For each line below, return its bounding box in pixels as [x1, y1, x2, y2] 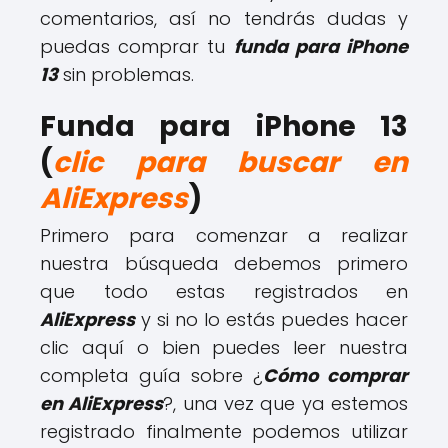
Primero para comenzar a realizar [40, 223, 408, 248]
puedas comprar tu [40, 34, 234, 59]
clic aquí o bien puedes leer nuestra [40, 335, 408, 360]
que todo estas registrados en [40, 279, 408, 304]
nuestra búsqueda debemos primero [40, 251, 408, 276]
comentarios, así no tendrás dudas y [40, 6, 408, 31]
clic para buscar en [53, 143, 408, 182]
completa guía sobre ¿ [40, 363, 263, 388]
